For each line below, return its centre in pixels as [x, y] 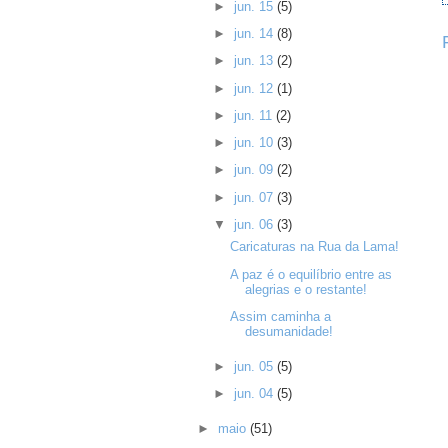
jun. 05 [255, 366]
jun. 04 [255, 394]
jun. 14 [255, 34]
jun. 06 [255, 224]
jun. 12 [255, 88]
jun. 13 [255, 61]
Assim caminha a [280, 316]
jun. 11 [254, 115]
